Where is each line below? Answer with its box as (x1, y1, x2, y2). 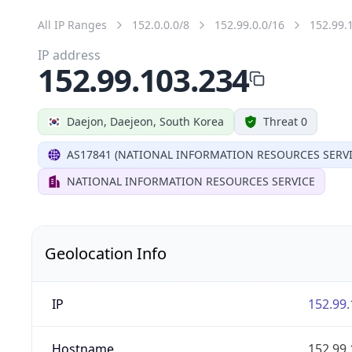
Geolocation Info (45, 242, 167, 264)
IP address (38, 46, 101, 64)
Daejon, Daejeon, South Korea (67, 113, 224, 129)
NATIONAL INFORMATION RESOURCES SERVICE (67, 173, 315, 189)
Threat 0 (263, 113, 307, 129)
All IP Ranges (38, 16, 107, 32)
